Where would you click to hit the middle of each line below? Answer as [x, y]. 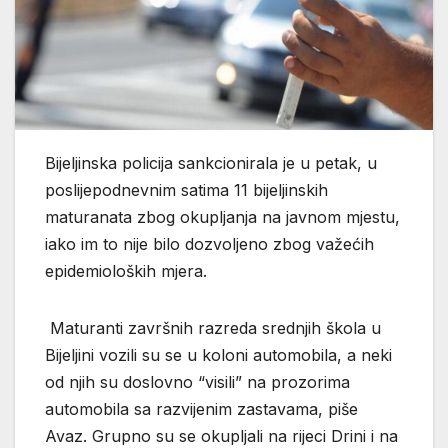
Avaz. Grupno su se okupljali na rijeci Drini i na [221, 435]
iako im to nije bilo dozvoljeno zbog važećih [209, 243]
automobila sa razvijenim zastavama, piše [201, 408]
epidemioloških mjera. [126, 270]
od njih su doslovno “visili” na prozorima [197, 381]
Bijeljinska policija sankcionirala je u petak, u [211, 162]
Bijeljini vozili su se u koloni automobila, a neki [218, 354]
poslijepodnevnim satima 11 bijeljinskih [186, 189]
